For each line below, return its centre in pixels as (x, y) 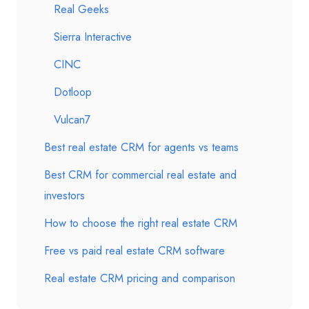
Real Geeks (81, 9)
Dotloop (73, 92)
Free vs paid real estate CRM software (134, 251)
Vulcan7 (72, 120)
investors (64, 196)
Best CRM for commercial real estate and (140, 175)
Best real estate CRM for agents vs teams (141, 147)
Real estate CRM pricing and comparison (140, 278)
